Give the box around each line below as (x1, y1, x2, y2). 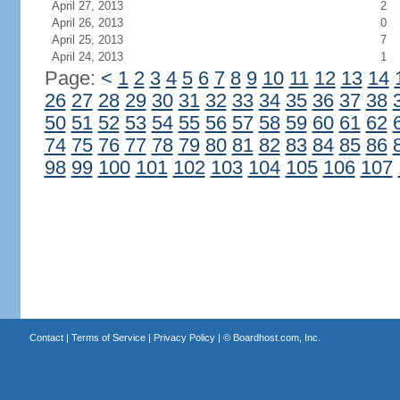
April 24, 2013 (51, 50, 123, 63)
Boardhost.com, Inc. (232, 332, 321, 343)
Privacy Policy (153, 332, 215, 343)
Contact (29, 332, 63, 343)
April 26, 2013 (51, 16, 123, 29)
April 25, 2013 (51, 33, 123, 46)
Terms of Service (71, 332, 146, 343)
